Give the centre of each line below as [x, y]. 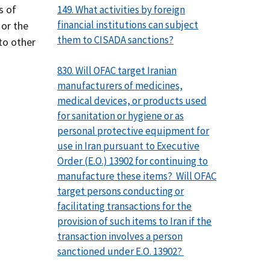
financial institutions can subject [128, 25]
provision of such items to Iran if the [134, 221]
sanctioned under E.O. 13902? [121, 251]
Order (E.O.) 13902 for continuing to [133, 161]
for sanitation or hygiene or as [121, 115]
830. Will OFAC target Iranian [117, 70]
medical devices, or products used [132, 100]
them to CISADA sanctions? [115, 40]
